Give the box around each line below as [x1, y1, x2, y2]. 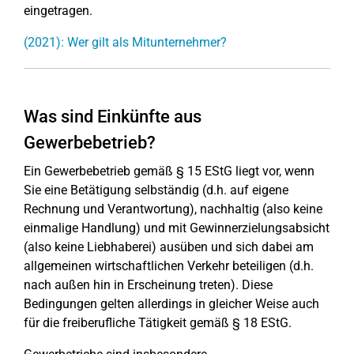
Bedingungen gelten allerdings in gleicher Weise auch [24, 296, 319, 311]
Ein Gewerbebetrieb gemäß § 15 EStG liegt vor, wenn [24, 164, 314, 179]
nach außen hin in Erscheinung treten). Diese [24, 277, 273, 292]
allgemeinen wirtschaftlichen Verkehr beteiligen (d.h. [24, 258, 314, 273]
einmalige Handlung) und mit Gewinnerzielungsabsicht [24, 220, 330, 235]
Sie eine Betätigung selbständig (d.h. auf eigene [24, 183, 288, 198]
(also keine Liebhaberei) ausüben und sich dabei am [24, 239, 314, 254]
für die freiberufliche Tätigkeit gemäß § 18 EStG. [24, 315, 292, 330]
